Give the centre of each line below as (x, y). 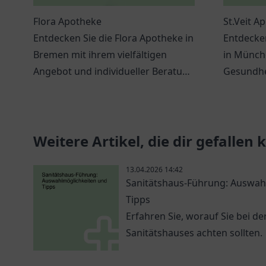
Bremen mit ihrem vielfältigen (100, 55)
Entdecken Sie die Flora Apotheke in (113, 38)
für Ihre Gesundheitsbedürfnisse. (108, 88)
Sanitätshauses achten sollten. (194, 233)
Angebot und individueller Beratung (114, 71)
